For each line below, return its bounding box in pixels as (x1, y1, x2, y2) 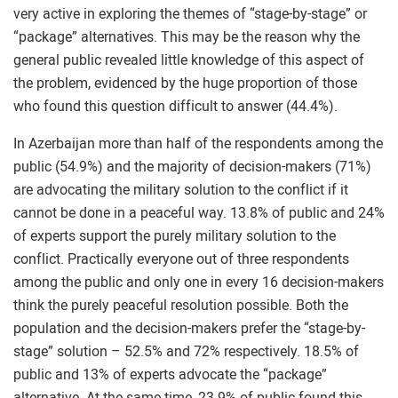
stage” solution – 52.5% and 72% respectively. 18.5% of (13, 343, 359, 360)
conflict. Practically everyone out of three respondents (13, 251, 349, 267)
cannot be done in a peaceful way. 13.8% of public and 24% (13, 204, 385, 221)
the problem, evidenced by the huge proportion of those (13, 75, 357, 92)
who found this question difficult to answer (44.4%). (13, 98, 338, 115)
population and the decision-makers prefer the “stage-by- (13, 320, 365, 337)
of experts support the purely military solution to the (13, 227, 336, 244)
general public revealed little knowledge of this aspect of (13, 52, 364, 68)
